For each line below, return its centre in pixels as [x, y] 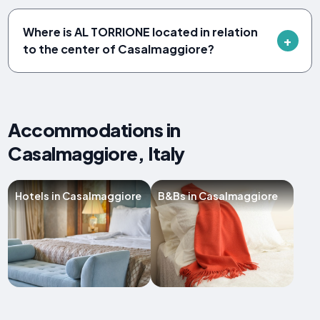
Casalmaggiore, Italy [96, 154]
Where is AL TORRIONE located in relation [141, 31]
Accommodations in [94, 130]
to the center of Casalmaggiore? [119, 49]
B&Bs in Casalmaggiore [218, 196]
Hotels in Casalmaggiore [79, 196]
